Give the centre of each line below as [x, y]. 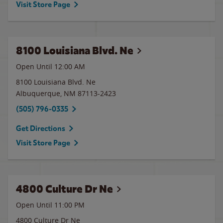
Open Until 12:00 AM [51, 66]
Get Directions [41, 128]
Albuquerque [38, 93]
